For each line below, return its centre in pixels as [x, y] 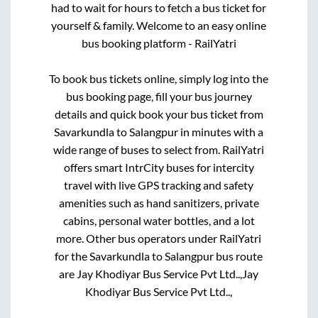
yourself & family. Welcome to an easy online [159, 25]
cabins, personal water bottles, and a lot [159, 220]
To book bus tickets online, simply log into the [159, 78]
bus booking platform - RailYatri [159, 43]
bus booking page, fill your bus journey [159, 96]
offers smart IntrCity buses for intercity [159, 167]
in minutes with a [221, 131]
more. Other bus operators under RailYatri [159, 238]
